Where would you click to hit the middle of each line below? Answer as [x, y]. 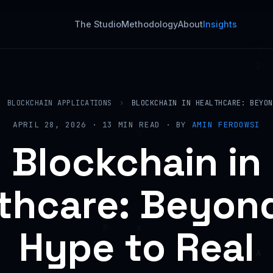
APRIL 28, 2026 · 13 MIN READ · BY [102, 125]
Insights [220, 24]
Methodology [149, 24]
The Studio [97, 24]
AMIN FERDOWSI [226, 125]
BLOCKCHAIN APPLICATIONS [59, 103]
